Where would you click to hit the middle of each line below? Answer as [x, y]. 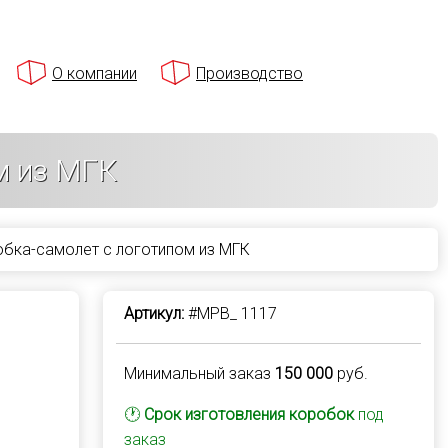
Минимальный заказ [199, 373]
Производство [249, 73]
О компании [94, 73]
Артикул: [153, 313]
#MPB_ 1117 [230, 313]
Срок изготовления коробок [248, 414]
